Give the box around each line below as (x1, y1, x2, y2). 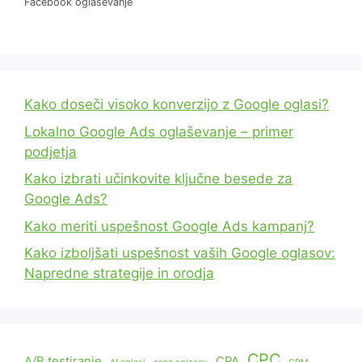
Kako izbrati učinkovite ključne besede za (24, 170, 293, 187)
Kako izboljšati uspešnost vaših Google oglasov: (24, 245, 335, 262)
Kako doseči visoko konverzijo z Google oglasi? (24, 96, 329, 113)
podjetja (24, 143, 77, 160)
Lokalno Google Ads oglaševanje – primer (24, 123, 293, 140)
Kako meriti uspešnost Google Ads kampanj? (24, 217, 314, 234)
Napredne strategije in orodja (24, 265, 214, 282)
